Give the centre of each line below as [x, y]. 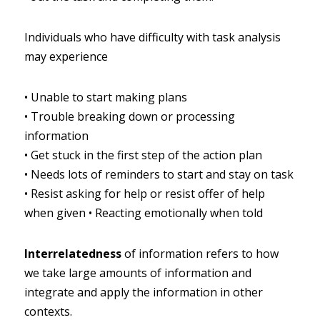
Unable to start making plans [109, 97]
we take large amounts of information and [138, 273]
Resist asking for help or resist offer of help [148, 194]
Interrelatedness [73, 254]
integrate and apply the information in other [144, 292]
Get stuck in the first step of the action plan [146, 155]
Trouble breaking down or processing [133, 116]
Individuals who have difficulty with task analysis [152, 37]
